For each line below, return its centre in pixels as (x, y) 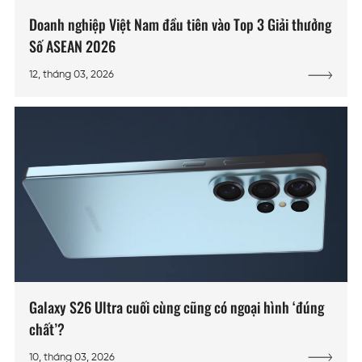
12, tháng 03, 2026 (72, 75)
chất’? (47, 328)
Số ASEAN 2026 (72, 46)
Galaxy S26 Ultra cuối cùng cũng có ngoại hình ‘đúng (177, 307)
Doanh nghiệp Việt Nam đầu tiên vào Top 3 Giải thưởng (180, 25)
